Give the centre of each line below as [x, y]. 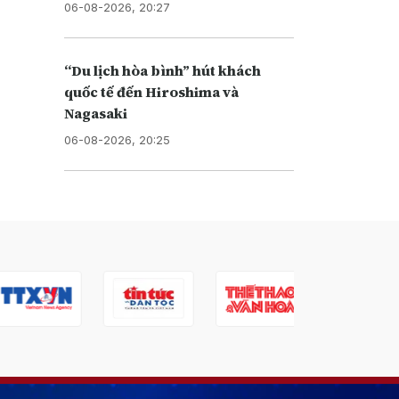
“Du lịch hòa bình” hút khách [162, 70]
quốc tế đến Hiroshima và [151, 91]
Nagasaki [95, 113]
